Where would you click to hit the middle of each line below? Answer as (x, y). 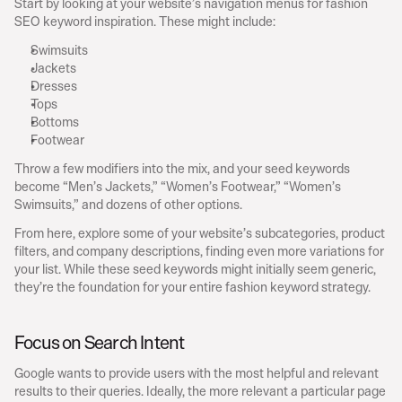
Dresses (54, 85)
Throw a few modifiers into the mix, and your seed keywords (182, 168)
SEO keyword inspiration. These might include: (145, 21)
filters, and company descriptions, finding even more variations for (199, 250)
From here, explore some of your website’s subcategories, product (200, 232)
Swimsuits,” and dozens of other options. (128, 204)
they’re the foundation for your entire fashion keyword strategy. (192, 286)
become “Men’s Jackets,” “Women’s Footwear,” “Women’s (178, 186)
